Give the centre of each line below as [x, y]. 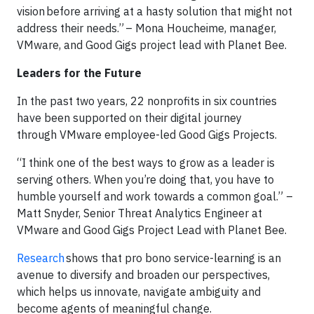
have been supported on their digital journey [129, 118]
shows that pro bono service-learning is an [173, 258]
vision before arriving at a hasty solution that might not [155, 11]
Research [41, 258]
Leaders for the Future [79, 73]
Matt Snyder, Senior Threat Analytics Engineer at [139, 213]
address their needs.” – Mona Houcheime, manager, [146, 28]
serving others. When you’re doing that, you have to [145, 179]
